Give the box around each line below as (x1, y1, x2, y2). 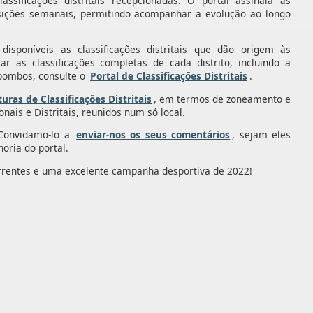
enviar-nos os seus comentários (76, 128, 231, 142)
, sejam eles (232, 128, 291, 142)
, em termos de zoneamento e (154, 92, 291, 105)
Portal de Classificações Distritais (90, 69, 247, 83)
